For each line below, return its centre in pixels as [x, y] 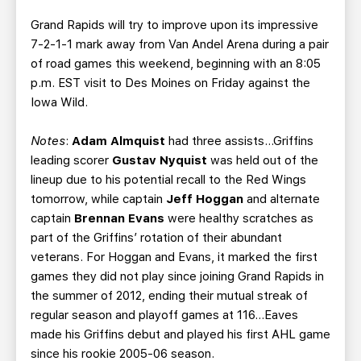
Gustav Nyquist [161, 160]
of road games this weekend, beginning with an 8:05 [176, 64]
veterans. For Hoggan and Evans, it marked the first [174, 257]
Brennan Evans [119, 218]
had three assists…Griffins [239, 141]
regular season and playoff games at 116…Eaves [164, 315]
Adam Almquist [118, 141]
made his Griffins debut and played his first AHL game [180, 334]
